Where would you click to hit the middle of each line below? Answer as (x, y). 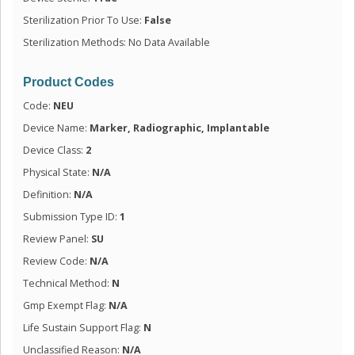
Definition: (48, 194)
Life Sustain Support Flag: (83, 327)
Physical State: (57, 172)
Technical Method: (67, 283)
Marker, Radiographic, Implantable (179, 128)
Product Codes (68, 82)
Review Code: (56, 261)
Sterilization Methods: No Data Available (116, 42)
